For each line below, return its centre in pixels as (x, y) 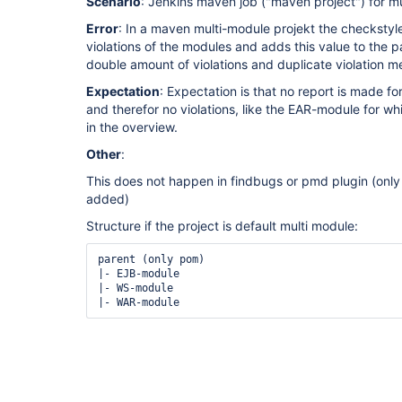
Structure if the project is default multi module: (222, 226)
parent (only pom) (151, 259)
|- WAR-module (139, 302)
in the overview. (132, 127)
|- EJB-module (139, 274)
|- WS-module (135, 288)
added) (108, 199)
